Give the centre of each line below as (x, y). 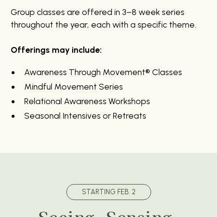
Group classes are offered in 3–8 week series (98, 12)
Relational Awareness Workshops (87, 101)
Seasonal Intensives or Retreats (85, 115)
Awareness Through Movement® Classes (103, 72)
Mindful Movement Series (74, 86)
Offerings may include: (56, 49)
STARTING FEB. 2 (108, 192)
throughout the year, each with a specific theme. (104, 24)
